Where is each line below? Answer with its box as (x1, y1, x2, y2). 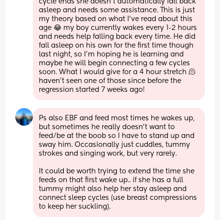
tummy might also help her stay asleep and (39, 185, 187, 192)
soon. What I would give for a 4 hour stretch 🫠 (39, 68, 196, 76)
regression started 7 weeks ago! (39, 86, 145, 93)
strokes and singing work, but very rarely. (39, 150, 177, 157)
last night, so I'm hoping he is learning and (39, 51, 184, 58)
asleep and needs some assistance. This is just (39, 6, 195, 14)
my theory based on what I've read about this (39, 15, 193, 23)
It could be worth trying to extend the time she (39, 167, 195, 175)
